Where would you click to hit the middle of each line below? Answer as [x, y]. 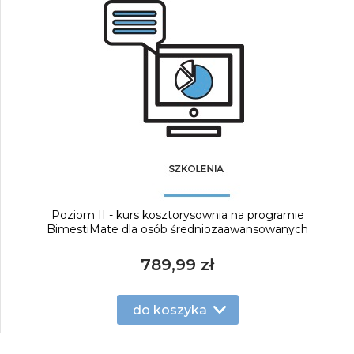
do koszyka [169, 310]
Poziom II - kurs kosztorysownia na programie [177, 215]
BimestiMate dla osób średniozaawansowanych [177, 229]
